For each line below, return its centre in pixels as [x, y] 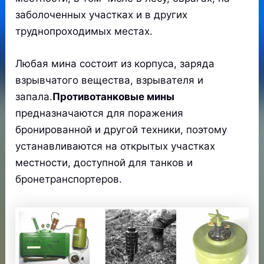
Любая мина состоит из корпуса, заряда [115, 64]
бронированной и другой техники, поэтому [121, 130]
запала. [34, 97]
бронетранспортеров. [69, 179]
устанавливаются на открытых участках [115, 146]
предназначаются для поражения [100, 113]
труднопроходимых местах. [84, 31]
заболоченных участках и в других [102, 14]
